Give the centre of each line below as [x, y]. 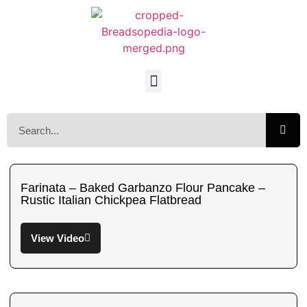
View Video [58, 238]
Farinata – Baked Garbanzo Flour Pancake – [143, 188]
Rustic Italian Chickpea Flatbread [111, 200]
